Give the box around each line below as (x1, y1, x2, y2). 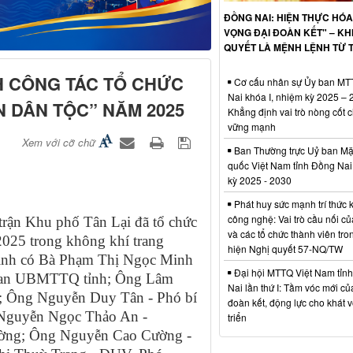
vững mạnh (227, 119, 276, 133)
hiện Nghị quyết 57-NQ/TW (227, 241, 343, 255)
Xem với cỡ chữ (21, 134, 95, 150)
